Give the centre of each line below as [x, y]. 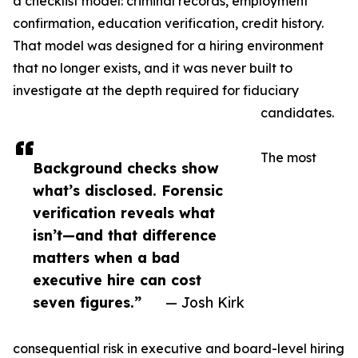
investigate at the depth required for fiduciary [156, 91]
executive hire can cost [117, 280]
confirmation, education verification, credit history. [168, 24]
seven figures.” [87, 302]
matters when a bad [106, 258]
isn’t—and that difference [125, 235]
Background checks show [126, 168]
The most [288, 158]
